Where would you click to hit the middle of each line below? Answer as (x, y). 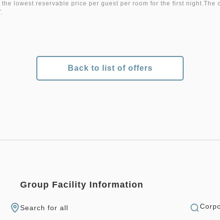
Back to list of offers (110, 68)
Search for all (44, 208)
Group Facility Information (82, 185)
